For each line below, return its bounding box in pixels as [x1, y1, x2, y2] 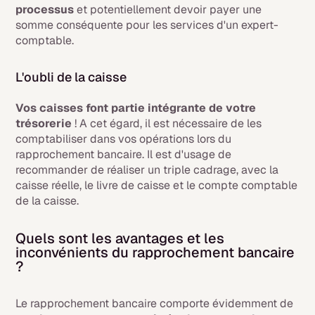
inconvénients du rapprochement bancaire [15, 243, 295, 262]
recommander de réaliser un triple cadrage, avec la [15, 162, 279, 177]
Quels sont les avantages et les [15, 229, 225, 247]
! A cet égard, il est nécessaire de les [72, 115, 262, 131]
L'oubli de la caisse [15, 68, 127, 85]
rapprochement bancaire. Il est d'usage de [15, 146, 232, 162]
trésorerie [15, 115, 72, 131]
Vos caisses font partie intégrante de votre [15, 100, 257, 115]
